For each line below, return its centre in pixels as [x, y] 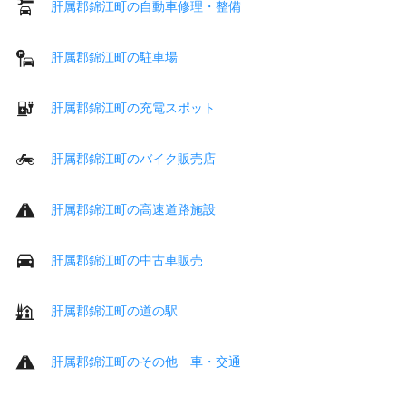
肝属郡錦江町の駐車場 [114, 57]
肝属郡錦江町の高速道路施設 [133, 209]
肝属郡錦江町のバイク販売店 [133, 158]
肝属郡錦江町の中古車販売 [127, 260]
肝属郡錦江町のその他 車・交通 [146, 361]
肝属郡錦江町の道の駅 [114, 310]
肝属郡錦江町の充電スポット [133, 107]
